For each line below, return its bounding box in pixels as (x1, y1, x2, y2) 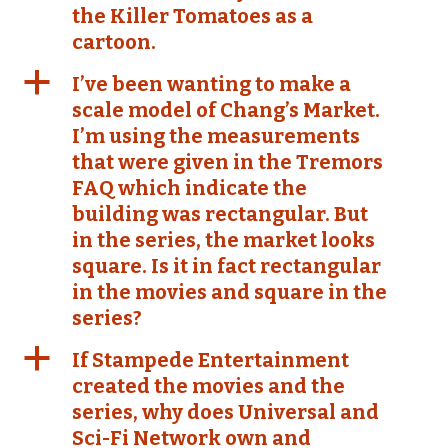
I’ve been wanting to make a (72, 72, 351, 96)
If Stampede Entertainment (72, 348, 349, 372)
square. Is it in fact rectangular (72, 254, 381, 278)
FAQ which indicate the (72, 176, 307, 200)
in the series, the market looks (72, 228, 375, 252)
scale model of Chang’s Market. (72, 98, 380, 122)
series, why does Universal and (72, 400, 379, 424)
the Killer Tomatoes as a (72, 4, 313, 28)
